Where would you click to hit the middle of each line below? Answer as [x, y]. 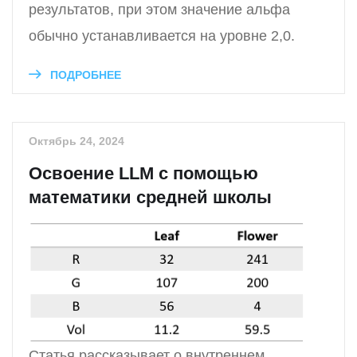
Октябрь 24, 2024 [76, 141]
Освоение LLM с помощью [143, 173]
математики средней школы [150, 197]
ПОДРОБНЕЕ [84, 75]
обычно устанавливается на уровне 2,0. [162, 35]
